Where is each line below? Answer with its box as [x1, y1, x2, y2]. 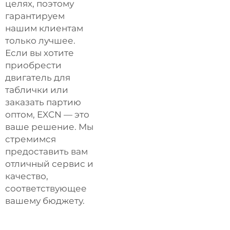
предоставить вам [5, 146, 88, 157]
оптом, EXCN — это [5, 109, 89, 120]
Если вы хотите [5, 48, 74, 58]
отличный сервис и [5, 159, 93, 169]
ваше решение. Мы [5, 122, 93, 132]
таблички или [5, 85, 68, 95]
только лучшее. [5, 35, 75, 46]
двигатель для [5, 72, 70, 83]
